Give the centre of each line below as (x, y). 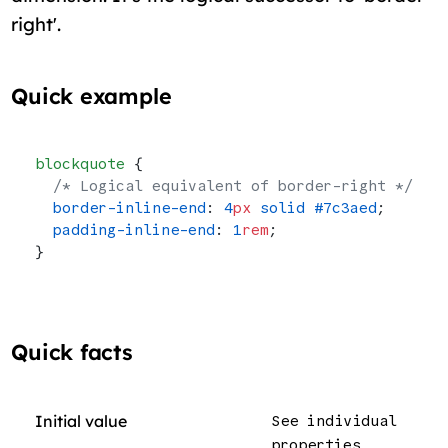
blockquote (80, 163)
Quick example (91, 95)
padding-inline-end (125, 229)
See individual (334, 420)
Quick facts (72, 351)
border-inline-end (121, 207)
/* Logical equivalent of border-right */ (224, 185)
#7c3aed (341, 207)
